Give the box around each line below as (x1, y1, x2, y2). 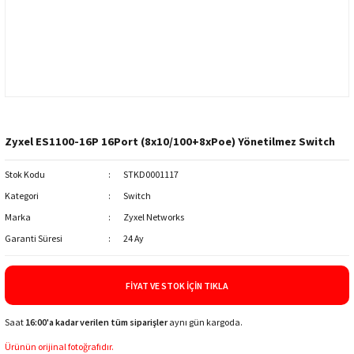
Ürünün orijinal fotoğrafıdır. (5, 341, 114, 352)
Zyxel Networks (122, 211, 184, 223)
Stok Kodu (5, 168, 45, 180)
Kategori (5, 190, 39, 201)
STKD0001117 (122, 168, 179, 180)
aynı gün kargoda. (168, 316, 243, 328)
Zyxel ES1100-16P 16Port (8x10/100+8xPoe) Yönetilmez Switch (5, 134, 335, 149)
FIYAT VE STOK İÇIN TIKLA (126, 279, 228, 292)
